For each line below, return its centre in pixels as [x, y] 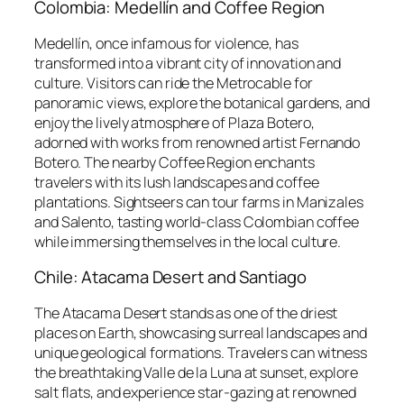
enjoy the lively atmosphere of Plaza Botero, [174, 122]
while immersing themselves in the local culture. [188, 241]
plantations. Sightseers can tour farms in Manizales [199, 202]
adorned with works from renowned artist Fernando [197, 142]
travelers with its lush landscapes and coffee [177, 182]
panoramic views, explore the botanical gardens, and [202, 102]
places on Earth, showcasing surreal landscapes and [201, 332]
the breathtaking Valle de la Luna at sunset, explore [196, 372]
